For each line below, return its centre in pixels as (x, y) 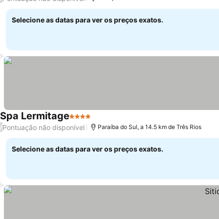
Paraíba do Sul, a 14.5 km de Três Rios (150, 127)
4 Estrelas (87, 121)
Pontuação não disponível (44, 127)
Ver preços (112, 121)
